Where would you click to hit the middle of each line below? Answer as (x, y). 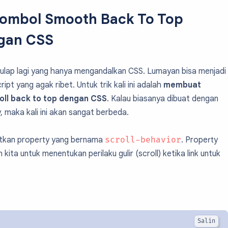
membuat (182, 85)
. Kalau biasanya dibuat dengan (163, 99)
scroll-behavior (143, 140)
